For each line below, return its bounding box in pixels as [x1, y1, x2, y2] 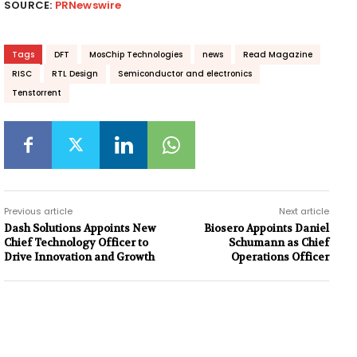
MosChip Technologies [89, 48, 182, 61]
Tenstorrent [12, 86, 61, 99]
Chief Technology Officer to [4, 235, 148, 249]
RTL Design [52, 67, 98, 80]
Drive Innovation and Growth [4, 249, 155, 264]
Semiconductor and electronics [118, 67, 252, 80]
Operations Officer [230, 249, 329, 264]
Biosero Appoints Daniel [203, 221, 329, 235]
